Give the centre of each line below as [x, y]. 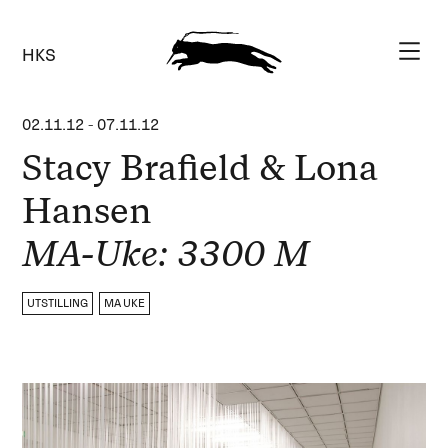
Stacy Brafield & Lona [200, 167]
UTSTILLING [58, 303]
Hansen [87, 210]
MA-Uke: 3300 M [166, 253]
